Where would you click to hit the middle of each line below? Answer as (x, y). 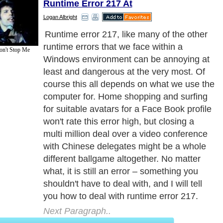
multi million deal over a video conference (125, 134)
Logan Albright (60, 17)
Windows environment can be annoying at (126, 59)
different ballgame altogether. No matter (122, 159)
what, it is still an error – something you (120, 171)
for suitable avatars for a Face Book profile (127, 109)
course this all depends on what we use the (129, 84)
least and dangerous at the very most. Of (124, 71)
